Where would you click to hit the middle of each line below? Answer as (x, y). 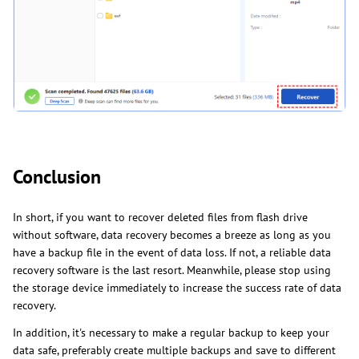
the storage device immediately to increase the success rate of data (177, 287)
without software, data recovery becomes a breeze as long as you (172, 234)
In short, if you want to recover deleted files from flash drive (160, 217)
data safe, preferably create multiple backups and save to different (174, 350)
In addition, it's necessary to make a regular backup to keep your (171, 332)
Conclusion (57, 176)
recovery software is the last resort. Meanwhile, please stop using (172, 270)
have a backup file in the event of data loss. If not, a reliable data (172, 252)
